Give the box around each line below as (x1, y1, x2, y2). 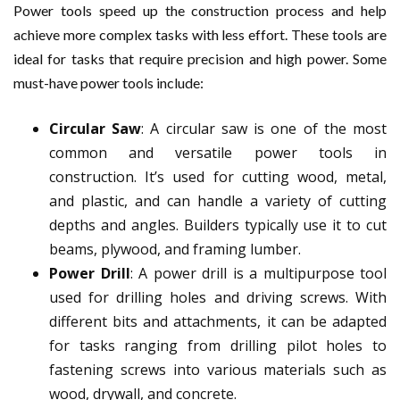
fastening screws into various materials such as (49, 360, 387, 380)
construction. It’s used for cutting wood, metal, (49, 167, 387, 187)
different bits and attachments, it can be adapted (49, 312, 387, 332)
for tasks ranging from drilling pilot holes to (49, 336, 387, 356)
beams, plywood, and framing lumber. (49, 239, 301, 260)
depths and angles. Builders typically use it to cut (49, 215, 387, 236)
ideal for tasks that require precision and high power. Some (13, 50, 387, 68)
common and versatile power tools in (49, 143, 387, 163)
